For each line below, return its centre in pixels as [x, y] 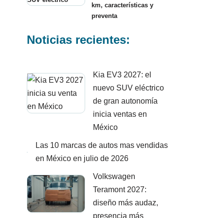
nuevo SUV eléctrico [128, 88]
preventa [104, 16]
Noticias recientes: [78, 40]
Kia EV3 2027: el [122, 75]
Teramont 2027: [120, 190]
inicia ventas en [120, 114]
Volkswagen [114, 177]
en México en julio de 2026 [82, 159]
